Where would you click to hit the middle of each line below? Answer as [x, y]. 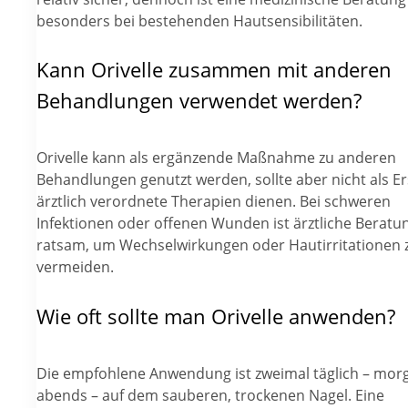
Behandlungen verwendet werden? [199, 100]
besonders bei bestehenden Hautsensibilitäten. [199, 20]
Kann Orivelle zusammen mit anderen [214, 69]
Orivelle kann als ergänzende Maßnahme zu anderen [216, 158]
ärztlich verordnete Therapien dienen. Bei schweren [214, 202]
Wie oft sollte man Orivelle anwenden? [216, 316]
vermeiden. [75, 267]
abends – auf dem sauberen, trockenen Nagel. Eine [210, 396]
